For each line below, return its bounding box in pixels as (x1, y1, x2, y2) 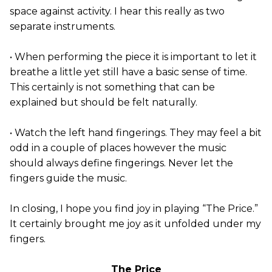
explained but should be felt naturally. (10, 97, 197, 108)
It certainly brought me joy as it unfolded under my (10, 218, 261, 229)
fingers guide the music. (10, 172, 127, 184)
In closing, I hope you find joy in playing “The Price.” (10, 203, 258, 214)
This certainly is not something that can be (10, 81, 215, 93)
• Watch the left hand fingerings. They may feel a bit (10, 127, 262, 138)
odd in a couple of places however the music (10, 142, 226, 154)
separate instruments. (10, 21, 115, 32)
